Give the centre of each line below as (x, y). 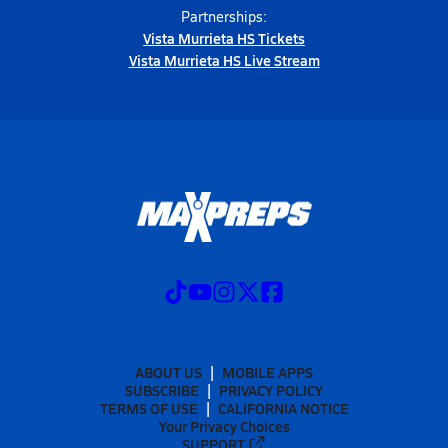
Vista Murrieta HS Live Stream (224, 60)
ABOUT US (168, 371)
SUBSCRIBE (162, 389)
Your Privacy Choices (224, 425)
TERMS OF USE (148, 407)
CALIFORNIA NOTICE (283, 407)
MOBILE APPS (267, 371)
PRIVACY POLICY (271, 389)
